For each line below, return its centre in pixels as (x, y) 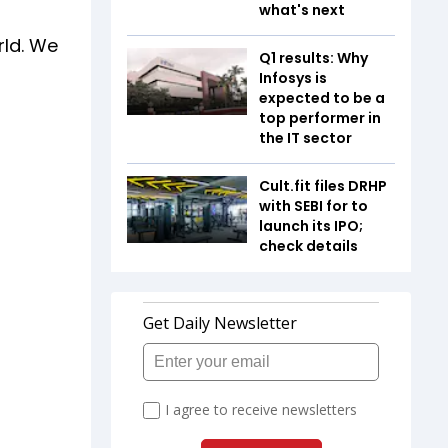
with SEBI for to (313, 205)
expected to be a (322, 97)
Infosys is (293, 77)
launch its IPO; (311, 225)
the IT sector (307, 137)
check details (308, 245)
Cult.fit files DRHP (323, 185)
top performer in (320, 117)
